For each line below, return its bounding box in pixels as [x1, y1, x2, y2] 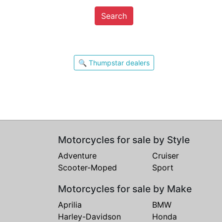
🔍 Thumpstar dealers [78, 58, 150, 67]
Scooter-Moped [58, 163, 117, 172]
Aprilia [58, 200, 82, 210]
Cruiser [152, 151, 179, 161]
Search [101, 11, 127, 21]
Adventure [58, 151, 97, 161]
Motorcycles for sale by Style [58, 134, 190, 146]
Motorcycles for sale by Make [58, 183, 192, 195]
